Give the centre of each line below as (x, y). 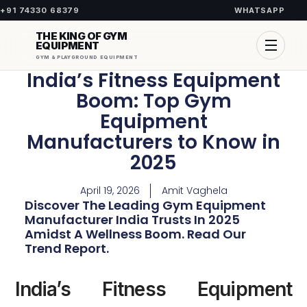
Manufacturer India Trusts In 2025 (132, 220)
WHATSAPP (259, 10)
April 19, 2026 (110, 191)
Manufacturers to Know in (153, 142)
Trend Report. (66, 248)
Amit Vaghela (194, 191)
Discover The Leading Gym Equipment (145, 205)
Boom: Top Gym (153, 101)
